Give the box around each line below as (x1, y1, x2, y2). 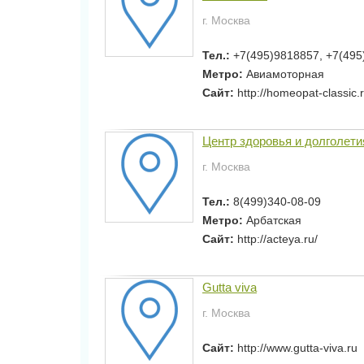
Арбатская (246, 214, 301, 227)
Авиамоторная (246, 67, 324, 80)
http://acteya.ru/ (237, 232, 318, 245)
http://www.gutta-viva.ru (237, 341, 357, 354)
